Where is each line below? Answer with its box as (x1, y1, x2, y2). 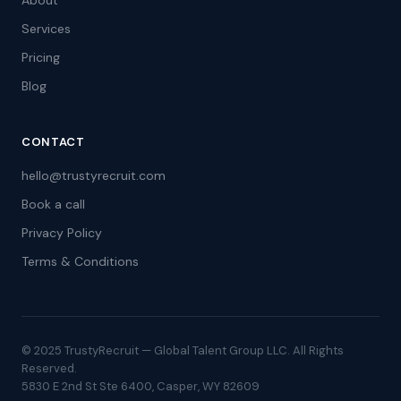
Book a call (21, 196, 85, 212)
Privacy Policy (21, 225, 102, 241)
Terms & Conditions (21, 253, 139, 269)
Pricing (21, 49, 60, 65)
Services (21, 21, 71, 37)
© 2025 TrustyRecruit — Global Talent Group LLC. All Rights (21, 343, 344, 358)
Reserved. (21, 361, 77, 376)
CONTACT (21, 134, 85, 149)
